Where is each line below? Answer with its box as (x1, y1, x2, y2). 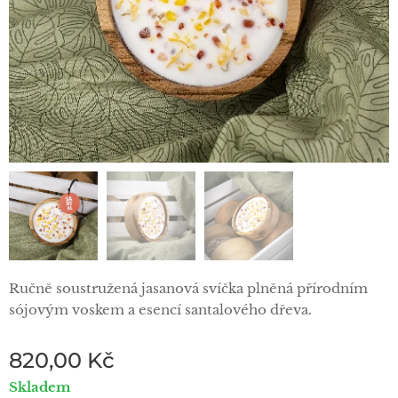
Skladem (9, 378, 71, 395)
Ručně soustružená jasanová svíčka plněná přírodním (9, 280, 368, 297)
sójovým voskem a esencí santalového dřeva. (9, 301, 312, 318)
